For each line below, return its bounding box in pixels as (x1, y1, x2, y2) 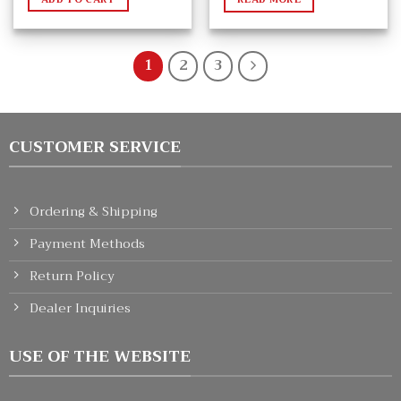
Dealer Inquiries (29, 296, 131, 320)
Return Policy (29, 264, 115, 287)
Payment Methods (29, 232, 145, 255)
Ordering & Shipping (29, 200, 158, 223)
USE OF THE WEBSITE (8, 341, 191, 371)
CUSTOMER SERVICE (8, 132, 181, 161)
